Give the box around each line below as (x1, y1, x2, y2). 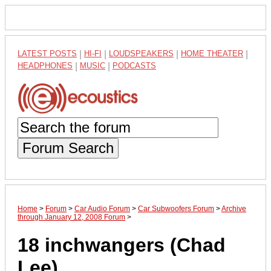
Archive (221, 204, 246, 213)
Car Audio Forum (74, 204, 130, 213)
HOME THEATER (181, 49, 243, 58)
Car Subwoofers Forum (138, 204, 214, 213)
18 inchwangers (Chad (18, 234, 226, 256)
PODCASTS (113, 61, 156, 70)
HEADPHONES (18, 61, 73, 70)
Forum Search (22, 139, 114, 156)
